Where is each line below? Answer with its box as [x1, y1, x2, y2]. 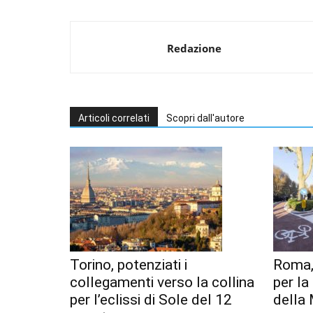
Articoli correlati [78, 112, 150, 124]
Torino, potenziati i [70, 256, 187, 274]
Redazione [167, 41, 221, 56]
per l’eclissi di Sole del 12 [70, 291, 232, 309]
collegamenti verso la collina [70, 274, 254, 291]
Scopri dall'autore [166, 112, 245, 124]
